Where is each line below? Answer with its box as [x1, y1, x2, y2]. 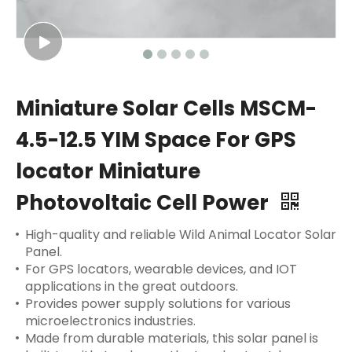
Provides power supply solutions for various [25, 295, 291, 313]
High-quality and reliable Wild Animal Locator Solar [25, 225, 336, 244]
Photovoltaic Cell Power [16, 189, 273, 217]
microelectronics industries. [25, 312, 196, 330]
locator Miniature [16, 157, 200, 185]
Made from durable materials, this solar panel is [25, 329, 318, 347]
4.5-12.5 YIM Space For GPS [16, 126, 296, 154]
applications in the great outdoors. [25, 277, 238, 295]
